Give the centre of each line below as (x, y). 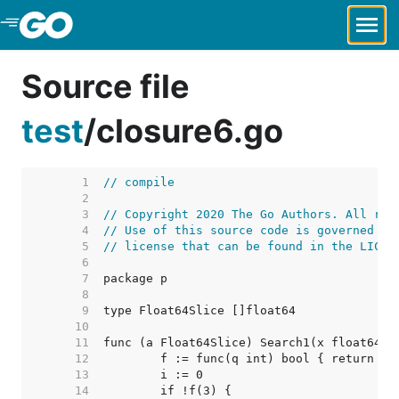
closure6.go (190, 131)
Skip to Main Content (108, 25)
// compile (139, 182)
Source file (106, 86)
